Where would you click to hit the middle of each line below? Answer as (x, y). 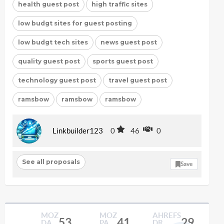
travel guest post (138, 80)
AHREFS (166, 215)
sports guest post (123, 61)
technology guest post (57, 80)
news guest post (129, 42)
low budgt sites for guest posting (75, 23)
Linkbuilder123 (78, 131)
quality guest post (49, 61)
